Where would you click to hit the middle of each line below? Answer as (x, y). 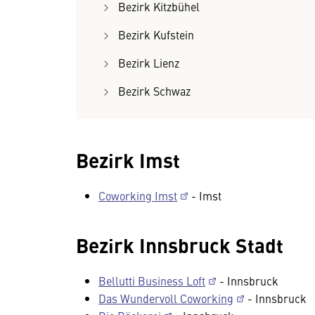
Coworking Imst (138, 195)
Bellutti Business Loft (152, 281)
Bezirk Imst (128, 160)
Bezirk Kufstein (156, 34)
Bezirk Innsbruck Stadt (180, 245)
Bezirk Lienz (149, 63)
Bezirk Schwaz (154, 91)
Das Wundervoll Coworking (166, 298)
